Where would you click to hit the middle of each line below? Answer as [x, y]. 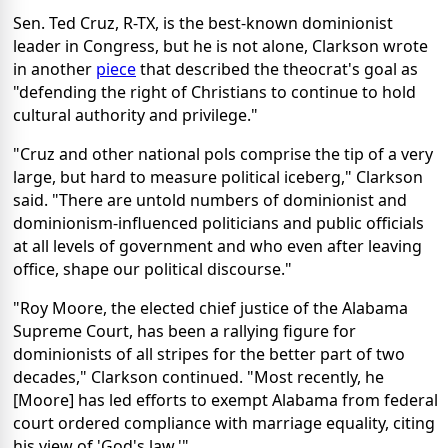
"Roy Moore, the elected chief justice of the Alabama [210, 307]
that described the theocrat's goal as [277, 68]
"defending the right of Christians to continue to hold [214, 91]
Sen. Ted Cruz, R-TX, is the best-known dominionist [203, 22]
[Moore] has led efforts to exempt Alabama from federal [225, 399]
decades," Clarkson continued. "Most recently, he [198, 376]
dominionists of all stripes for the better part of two [209, 353]
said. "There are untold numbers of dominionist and [210, 199]
